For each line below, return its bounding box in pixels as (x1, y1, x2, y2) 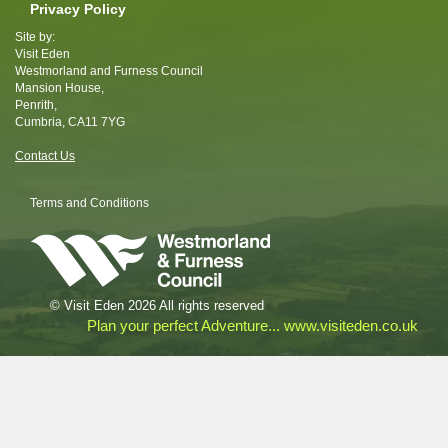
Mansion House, (15, 81, 104, 96)
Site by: (15, 30, 55, 45)
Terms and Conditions (30, 196, 149, 211)
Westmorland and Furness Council (15, 64, 203, 79)
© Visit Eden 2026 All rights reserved (50, 298, 264, 314)
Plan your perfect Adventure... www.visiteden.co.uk (87, 317, 418, 335)
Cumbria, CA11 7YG (15, 115, 125, 130)
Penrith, (15, 98, 57, 113)
